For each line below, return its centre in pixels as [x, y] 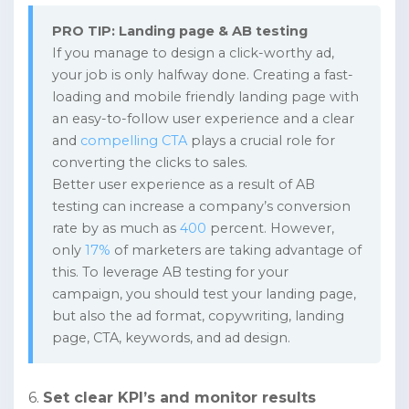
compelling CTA [133, 141]
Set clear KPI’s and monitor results [182, 398]
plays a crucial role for [261, 141]
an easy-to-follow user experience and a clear [203, 119]
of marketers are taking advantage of [236, 251]
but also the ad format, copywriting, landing [198, 316]
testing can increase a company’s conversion [201, 207]
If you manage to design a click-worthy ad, [193, 53]
